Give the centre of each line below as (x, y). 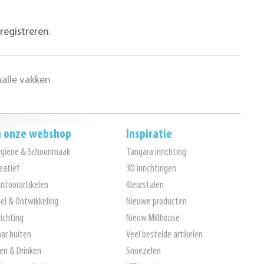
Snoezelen (144, 251)
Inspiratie (149, 135)
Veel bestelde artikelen (165, 235)
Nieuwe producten (157, 202)
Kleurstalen (145, 185)
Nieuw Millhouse (153, 218)
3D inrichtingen (151, 169)
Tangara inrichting (156, 152)
